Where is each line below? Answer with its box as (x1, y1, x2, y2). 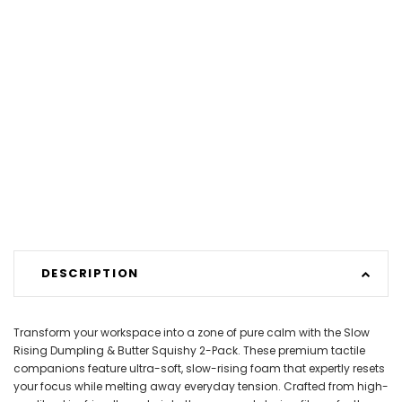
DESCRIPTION (40, 265, 139, 283)
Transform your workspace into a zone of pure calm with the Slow (13, 324, 370, 340)
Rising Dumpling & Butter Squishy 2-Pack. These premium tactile (13, 342, 365, 358)
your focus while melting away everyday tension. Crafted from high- (13, 378, 389, 394)
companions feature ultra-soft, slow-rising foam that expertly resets (13, 360, 385, 376)
